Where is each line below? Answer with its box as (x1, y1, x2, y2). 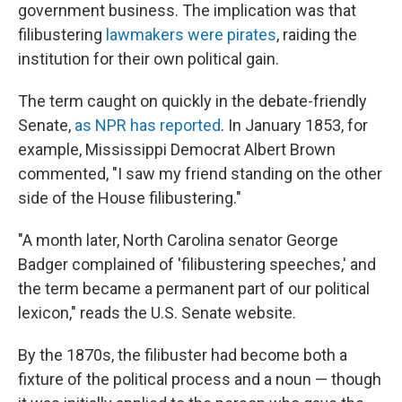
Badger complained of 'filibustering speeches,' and (18, 255, 376, 274)
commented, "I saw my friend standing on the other (18, 164, 382, 183)
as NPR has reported (74, 116, 221, 135)
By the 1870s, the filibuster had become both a (18, 345, 347, 364)
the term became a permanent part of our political (18, 279, 370, 298)
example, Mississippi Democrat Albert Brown (18, 140, 336, 159)
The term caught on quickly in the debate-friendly (18, 92, 367, 110)
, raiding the (276, 25, 357, 44)
